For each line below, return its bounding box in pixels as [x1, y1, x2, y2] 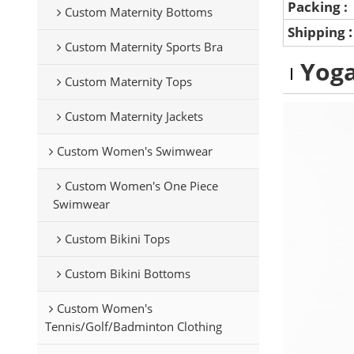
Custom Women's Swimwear [56, 142, 213, 159]
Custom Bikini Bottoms [64, 265, 190, 281]
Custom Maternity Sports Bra [64, 38, 223, 55]
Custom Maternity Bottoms [64, 3, 213, 20]
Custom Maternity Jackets [64, 107, 203, 124]
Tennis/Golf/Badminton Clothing [44, 318, 222, 334]
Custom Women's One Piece [64, 177, 218, 194]
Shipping [288, 23, 349, 41]
